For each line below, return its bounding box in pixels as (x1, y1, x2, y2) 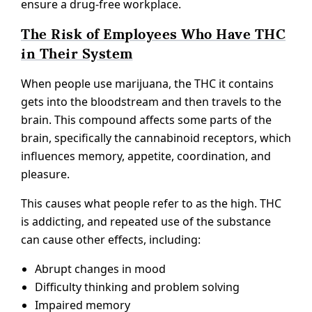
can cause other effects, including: (21, 232, 201, 248)
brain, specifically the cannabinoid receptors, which (21, 130, 291, 146)
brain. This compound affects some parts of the (21, 112, 272, 128)
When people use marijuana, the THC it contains (21, 76, 274, 92)
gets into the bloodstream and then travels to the (21, 94, 281, 110)
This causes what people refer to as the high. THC (21, 196, 281, 212)
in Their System (21, 45, 133, 63)
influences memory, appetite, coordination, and (21, 148, 271, 164)
